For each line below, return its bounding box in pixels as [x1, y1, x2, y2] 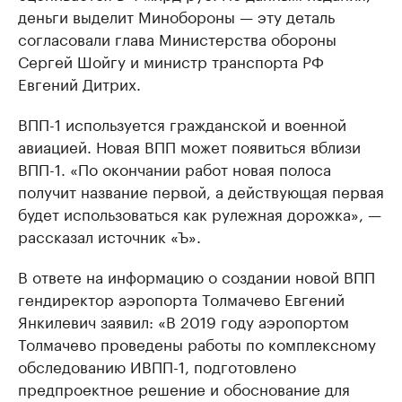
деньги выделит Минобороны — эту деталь [18, 4, 335, 27]
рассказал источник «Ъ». [18, 223, 201, 247]
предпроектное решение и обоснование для [18, 376, 350, 399]
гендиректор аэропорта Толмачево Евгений [18, 286, 345, 310]
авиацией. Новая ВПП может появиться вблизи [18, 134, 361, 157]
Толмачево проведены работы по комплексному [18, 331, 376, 354]
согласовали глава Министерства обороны [18, 26, 336, 49]
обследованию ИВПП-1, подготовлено [18, 354, 296, 377]
